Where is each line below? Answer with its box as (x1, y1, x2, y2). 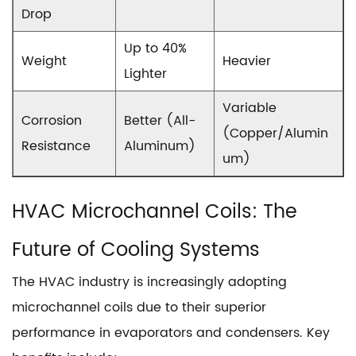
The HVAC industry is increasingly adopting (12, 272, 287, 292)
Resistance (21, 136, 91, 157)
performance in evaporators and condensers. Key (12, 323, 330, 343)
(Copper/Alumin (222, 123, 328, 144)
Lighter (124, 64, 167, 84)
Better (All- (124, 110, 195, 131)
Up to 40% (124, 38, 187, 59)
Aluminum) (124, 136, 195, 157)
